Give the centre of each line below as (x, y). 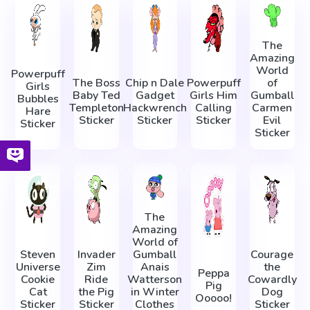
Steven (38, 254)
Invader (96, 254)
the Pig (97, 292)
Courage (272, 254)
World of (155, 242)
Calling (214, 108)
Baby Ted (96, 96)
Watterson (155, 279)
